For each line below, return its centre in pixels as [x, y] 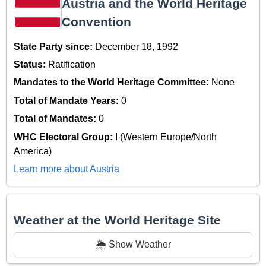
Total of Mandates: [56, 119]
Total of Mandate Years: [67, 100]
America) [33, 151]
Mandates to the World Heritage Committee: [113, 83]
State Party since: [54, 46]
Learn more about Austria [66, 169]
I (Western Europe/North [166, 137]
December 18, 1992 [137, 46]
